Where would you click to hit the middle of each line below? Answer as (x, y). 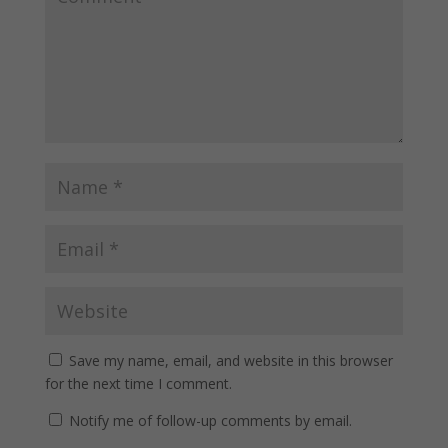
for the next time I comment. (138, 383)
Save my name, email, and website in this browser (230, 360)
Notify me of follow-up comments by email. (210, 420)
